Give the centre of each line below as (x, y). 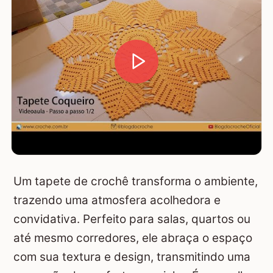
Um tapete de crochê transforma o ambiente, (136, 182)
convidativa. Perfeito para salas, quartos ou (132, 219)
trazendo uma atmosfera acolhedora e (117, 200)
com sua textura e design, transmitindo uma (132, 257)
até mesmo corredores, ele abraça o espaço (133, 238)
